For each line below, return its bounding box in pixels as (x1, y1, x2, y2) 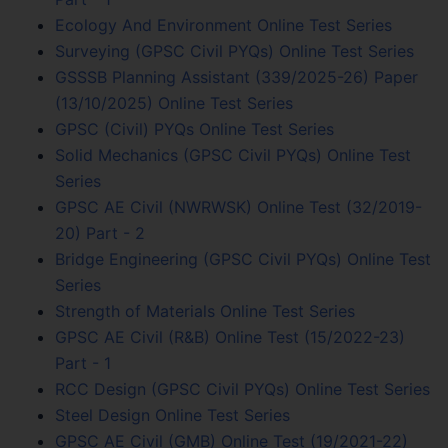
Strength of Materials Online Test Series (55, 300, 355, 321)
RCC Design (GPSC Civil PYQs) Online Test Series (55, 378, 430, 399)
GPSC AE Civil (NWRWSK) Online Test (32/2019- (55, 196, 422, 217)
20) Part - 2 (55, 222, 145, 243)
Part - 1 (55, 352, 111, 373)
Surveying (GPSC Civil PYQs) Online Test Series (55, 40, 414, 61)
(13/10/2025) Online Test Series (55, 92, 293, 113)
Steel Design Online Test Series (55, 404, 290, 425)
